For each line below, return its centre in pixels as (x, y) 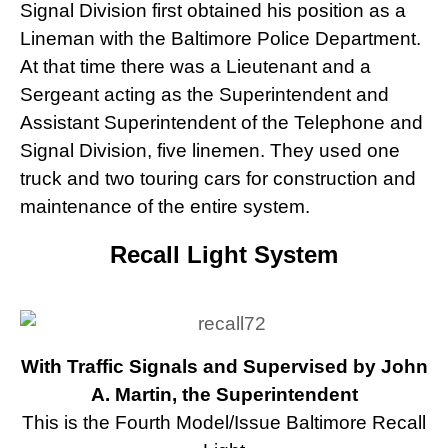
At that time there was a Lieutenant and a (195, 66)
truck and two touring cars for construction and (218, 178)
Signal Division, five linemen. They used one (210, 150)
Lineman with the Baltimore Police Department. (220, 38)
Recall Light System (224, 254)
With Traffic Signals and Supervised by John (224, 366)
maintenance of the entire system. (165, 206)
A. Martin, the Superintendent (224, 394)
